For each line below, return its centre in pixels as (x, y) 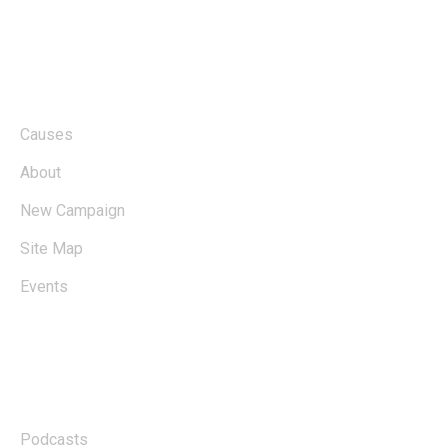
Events (44, 286)
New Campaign (72, 210)
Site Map (51, 248)
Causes (46, 134)
